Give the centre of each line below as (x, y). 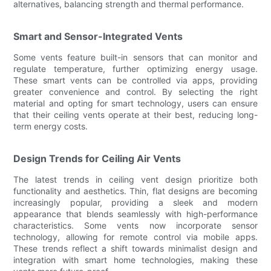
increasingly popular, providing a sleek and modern (135, 202)
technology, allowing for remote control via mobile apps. (135, 237)
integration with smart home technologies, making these (135, 260)
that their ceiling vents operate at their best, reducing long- (135, 114)
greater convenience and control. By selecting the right (135, 91)
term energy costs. (51, 126)
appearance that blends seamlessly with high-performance (135, 214)
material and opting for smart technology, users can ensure (135, 103)
